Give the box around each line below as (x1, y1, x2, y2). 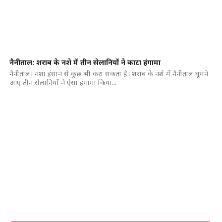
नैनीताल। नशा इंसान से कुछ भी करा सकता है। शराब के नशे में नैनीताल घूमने (9, 69, 208, 78)
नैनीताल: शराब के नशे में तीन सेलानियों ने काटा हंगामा (9, 57, 161, 67)
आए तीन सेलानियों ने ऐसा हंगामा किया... (9, 78, 116, 87)
